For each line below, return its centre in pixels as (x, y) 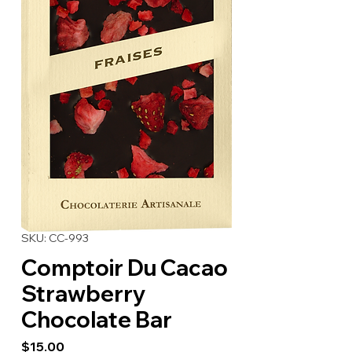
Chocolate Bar (97, 320)
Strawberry (84, 294)
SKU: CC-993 (55, 238)
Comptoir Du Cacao (125, 268)
